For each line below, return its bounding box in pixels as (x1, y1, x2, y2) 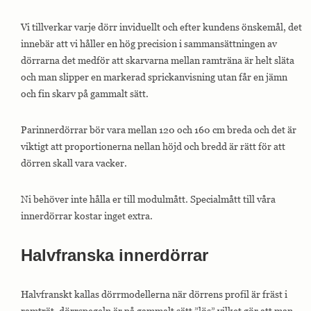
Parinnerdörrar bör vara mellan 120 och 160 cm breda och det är (21, 124, 296, 135)
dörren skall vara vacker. (21, 157, 127, 169)
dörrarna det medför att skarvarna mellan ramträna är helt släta (21, 54, 294, 66)
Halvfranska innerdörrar (21, 246, 208, 264)
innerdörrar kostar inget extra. (21, 210, 153, 221)
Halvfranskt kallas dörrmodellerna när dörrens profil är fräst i (21, 288, 287, 300)
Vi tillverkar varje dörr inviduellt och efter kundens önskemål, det (21, 21, 302, 33)
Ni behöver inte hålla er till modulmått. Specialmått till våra (21, 193, 276, 205)
